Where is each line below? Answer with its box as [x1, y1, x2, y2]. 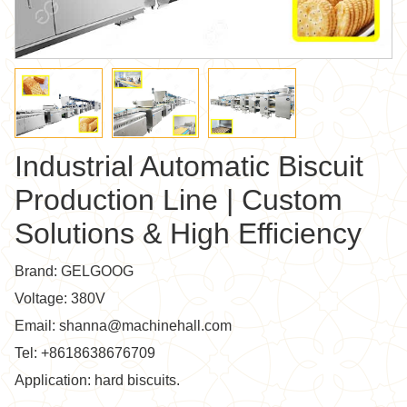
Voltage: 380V [15, 290, 105, 306]
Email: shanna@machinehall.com [15, 317, 232, 333]
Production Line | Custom [15, 183, 342, 216]
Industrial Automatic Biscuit [15, 149, 363, 183]
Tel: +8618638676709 [15, 344, 155, 361]
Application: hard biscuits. [15, 372, 180, 388]
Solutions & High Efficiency [15, 216, 362, 250]
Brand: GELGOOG [15, 263, 134, 279]
